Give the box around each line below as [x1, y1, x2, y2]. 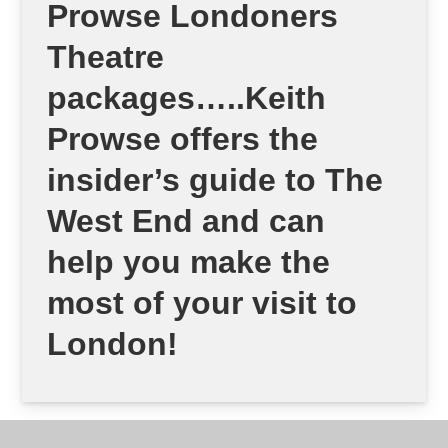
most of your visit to [47, 285, 358, 322]
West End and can [47, 203, 326, 240]
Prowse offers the [47, 121, 319, 158]
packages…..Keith [47, 80, 327, 117]
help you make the [47, 244, 331, 281]
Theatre [47, 39, 165, 76]
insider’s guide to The [47, 162, 384, 199]
